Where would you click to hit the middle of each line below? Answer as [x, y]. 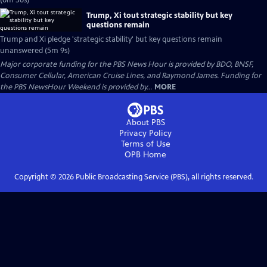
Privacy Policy [145, 133]
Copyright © [36, 177]
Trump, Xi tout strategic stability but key [159, 15]
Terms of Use [145, 144]
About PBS [145, 122]
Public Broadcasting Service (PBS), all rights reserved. [163, 177]
